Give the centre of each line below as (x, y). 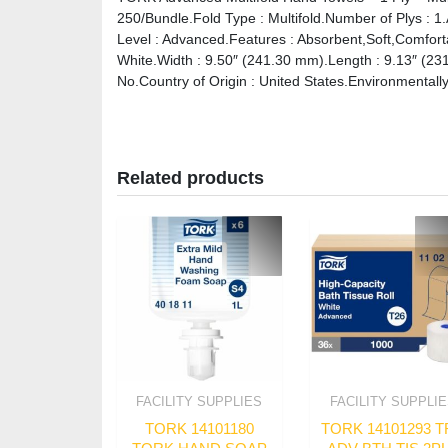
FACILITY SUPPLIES (199, 401)
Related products (190, 177)
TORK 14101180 (199, 429)
